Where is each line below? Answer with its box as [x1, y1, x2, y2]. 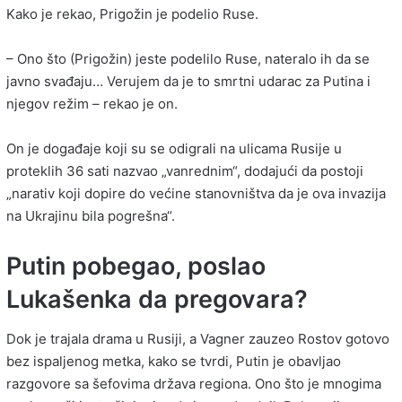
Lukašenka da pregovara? [6, 284, 308, 314]
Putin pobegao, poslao [6, 250, 266, 281]
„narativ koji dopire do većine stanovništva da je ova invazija [6, 184, 386, 202]
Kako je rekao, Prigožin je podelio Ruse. [6, 4, 258, 22]
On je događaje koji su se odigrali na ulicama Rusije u [6, 139, 342, 157]
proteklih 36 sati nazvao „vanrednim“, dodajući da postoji [6, 162, 363, 179]
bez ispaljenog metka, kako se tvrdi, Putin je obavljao [6, 353, 341, 371]
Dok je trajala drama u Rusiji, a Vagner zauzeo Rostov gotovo [6, 330, 389, 348]
